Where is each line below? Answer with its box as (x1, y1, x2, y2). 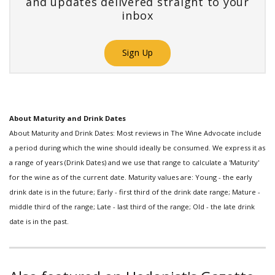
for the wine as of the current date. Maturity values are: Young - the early (9, 172, 252, 182)
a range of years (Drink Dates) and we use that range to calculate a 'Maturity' (9, 157, 259, 167)
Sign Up (122, 47, 153, 59)
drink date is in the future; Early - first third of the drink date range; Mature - (9, 187, 260, 196)
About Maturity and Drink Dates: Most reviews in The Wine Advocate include (9, 128, 261, 137)
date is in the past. (9, 216, 69, 226)
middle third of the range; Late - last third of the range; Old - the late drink (9, 201, 255, 211)
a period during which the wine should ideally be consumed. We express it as (9, 142, 265, 152)
